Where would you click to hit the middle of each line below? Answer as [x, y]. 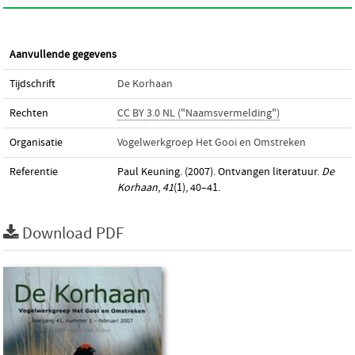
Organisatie [36, 143]
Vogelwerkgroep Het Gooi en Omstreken [212, 143]
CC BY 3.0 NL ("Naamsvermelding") [198, 113]
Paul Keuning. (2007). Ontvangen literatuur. [219, 172]
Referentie [34, 172]
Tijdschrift [32, 84]
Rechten [29, 113]
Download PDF [73, 234]
